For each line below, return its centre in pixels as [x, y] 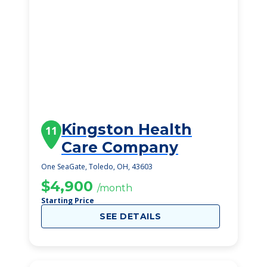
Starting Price [68, 201]
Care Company [120, 147]
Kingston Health [127, 129]
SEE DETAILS [131, 216]
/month [115, 188]
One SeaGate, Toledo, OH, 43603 [97, 167]
